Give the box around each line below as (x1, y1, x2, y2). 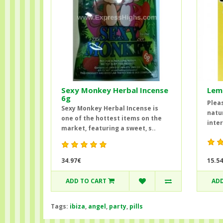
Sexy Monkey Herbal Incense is (61, 104, 158, 112)
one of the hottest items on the (61, 113, 162, 122)
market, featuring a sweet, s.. (61, 123, 156, 132)
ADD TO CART (66, 177, 107, 186)
